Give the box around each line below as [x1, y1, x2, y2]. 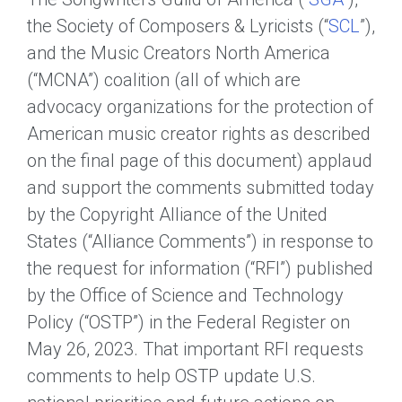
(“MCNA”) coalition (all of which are [27, 68, 301, 91]
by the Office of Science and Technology [27, 284, 344, 306]
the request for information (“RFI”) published [27, 257, 373, 279]
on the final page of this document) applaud [27, 149, 372, 171]
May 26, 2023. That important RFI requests [27, 337, 363, 360]
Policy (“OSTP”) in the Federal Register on [27, 310, 350, 333]
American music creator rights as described [27, 122, 371, 144]
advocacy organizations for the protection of [27, 95, 373, 118]
